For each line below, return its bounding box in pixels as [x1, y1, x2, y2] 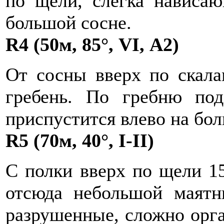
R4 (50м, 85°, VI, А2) [5, 34, 179, 55]
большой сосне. [5, 12, 131, 33]
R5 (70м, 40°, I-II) [5, 130, 154, 151]
